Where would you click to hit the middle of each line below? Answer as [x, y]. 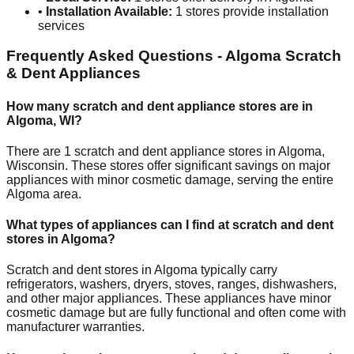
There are [35, 151]
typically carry [237, 270]
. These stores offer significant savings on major [198, 165]
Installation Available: [109, 11]
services [61, 25]
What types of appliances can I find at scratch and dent [170, 225]
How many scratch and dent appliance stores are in [160, 106]
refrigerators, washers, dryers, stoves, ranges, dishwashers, [171, 284]
